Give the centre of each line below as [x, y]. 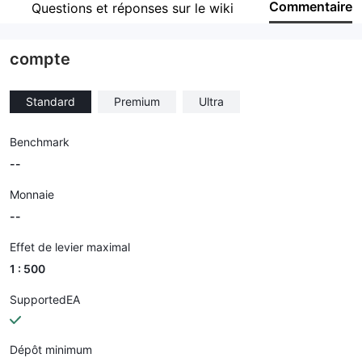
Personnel [53, 20]
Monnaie [32, 194]
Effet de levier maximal [70, 247]
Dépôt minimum [51, 349]
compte [40, 59]
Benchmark [40, 142]
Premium [137, 101]
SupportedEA [45, 299]
